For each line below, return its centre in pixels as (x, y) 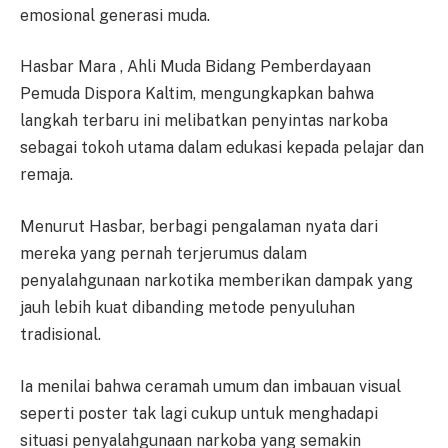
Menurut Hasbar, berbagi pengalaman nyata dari (199, 227)
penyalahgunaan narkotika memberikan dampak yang (216, 281)
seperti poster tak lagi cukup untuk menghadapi (199, 413)
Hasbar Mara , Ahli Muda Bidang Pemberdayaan (195, 67)
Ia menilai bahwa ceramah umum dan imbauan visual (210, 386)
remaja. (46, 175)
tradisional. (60, 335)
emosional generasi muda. (115, 15)
